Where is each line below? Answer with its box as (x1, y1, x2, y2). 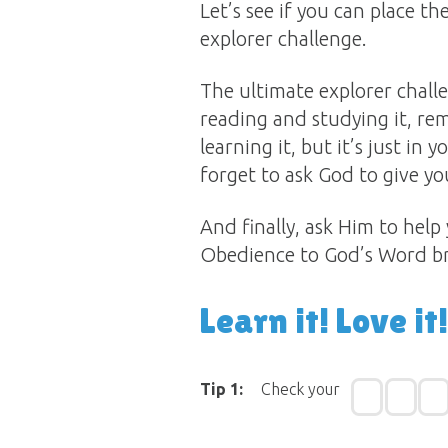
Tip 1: (200, 380, 243, 398)
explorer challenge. (200, 27, 367, 50)
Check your (260, 380, 340, 398)
